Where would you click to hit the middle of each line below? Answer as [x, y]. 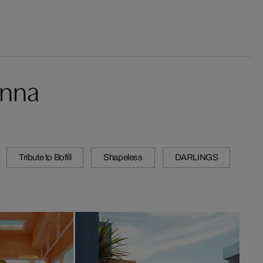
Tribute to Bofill [45, 158]
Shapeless [123, 158]
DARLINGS [196, 158]
